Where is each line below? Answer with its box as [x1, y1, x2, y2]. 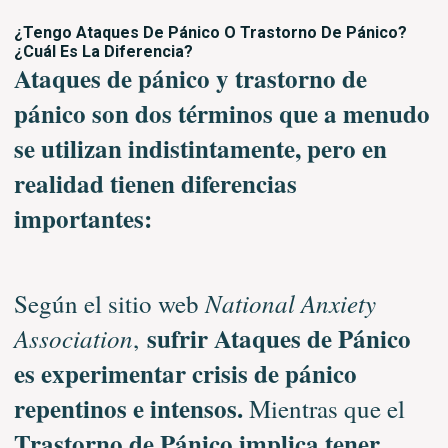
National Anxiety [204, 285, 376, 320]
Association [13, 320, 133, 355]
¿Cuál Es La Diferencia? [13, 41, 193, 61]
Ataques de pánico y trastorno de [13, 59, 367, 97]
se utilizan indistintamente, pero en [13, 129, 387, 167]
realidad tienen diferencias [13, 164, 297, 202]
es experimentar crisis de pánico [13, 354, 357, 392]
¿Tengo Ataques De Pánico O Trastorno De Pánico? [13, 22, 407, 42]
